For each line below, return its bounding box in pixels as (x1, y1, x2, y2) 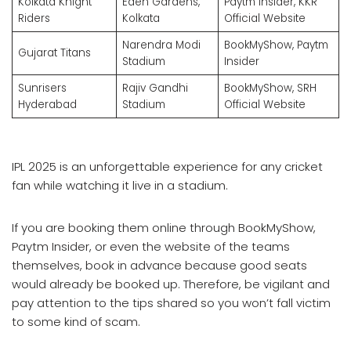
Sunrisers (17, 80, 67, 96)
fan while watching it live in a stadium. (12, 176, 231, 194)
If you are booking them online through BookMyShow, (12, 219, 316, 236)
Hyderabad (17, 96, 77, 112)
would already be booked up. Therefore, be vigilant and (12, 275, 330, 292)
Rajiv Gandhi (121, 80, 188, 96)
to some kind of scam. (12, 313, 140, 330)
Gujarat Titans (17, 45, 91, 60)
